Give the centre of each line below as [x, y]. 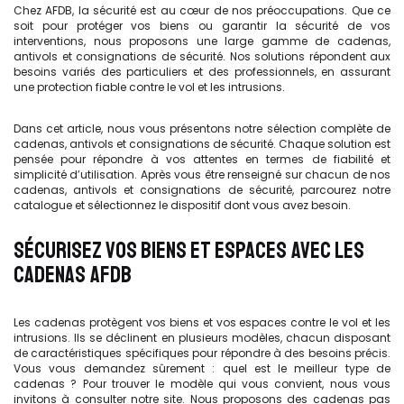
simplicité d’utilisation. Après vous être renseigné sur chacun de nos [202, 174]
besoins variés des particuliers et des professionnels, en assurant [202, 71]
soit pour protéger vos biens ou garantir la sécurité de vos [202, 25]
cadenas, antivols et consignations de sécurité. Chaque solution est [202, 143]
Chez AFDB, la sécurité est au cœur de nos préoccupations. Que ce [202, 10]
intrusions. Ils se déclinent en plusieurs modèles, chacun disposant [202, 338]
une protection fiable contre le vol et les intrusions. [149, 87]
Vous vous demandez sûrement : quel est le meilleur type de [202, 368]
